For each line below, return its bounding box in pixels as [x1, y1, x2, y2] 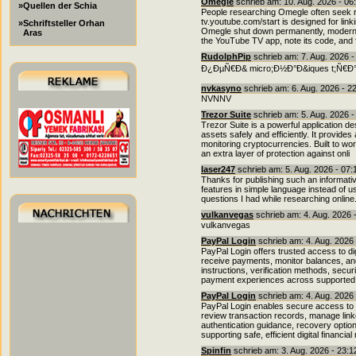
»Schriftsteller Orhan [18, 18, 105, 28]
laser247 [201, 164, 235, 174]
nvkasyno [201, 83, 242, 93]
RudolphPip [201, 52, 251, 61]
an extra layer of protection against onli [201, 149, 350, 158]
